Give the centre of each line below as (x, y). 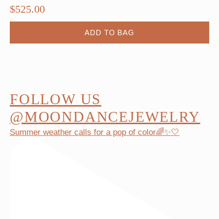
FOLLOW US (56, 99)
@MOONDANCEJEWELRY (105, 117)
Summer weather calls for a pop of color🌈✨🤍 (95, 132)
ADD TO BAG (109, 33)
